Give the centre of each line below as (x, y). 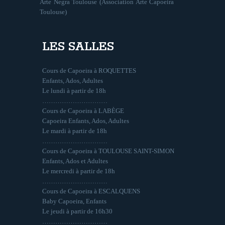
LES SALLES (78, 47)
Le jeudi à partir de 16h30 (77, 211)
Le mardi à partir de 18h (75, 131)
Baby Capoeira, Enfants (74, 201)
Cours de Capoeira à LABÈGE (83, 110)
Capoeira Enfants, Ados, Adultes (86, 121)
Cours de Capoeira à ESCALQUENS (91, 191)
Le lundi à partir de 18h (74, 90)
